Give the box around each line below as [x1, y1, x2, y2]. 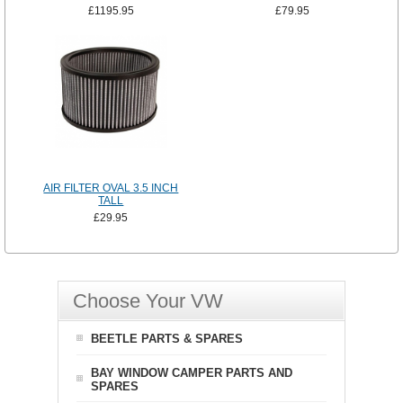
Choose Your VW [73, 290, 223, 313]
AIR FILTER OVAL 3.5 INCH [43, 182, 179, 195]
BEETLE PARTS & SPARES [91, 332, 243, 346]
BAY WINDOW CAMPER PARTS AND [91, 366, 292, 381]
